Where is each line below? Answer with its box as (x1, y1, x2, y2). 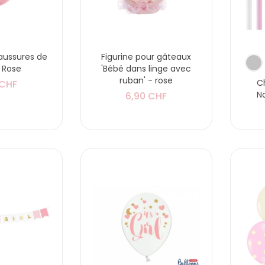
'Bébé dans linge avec (101, 63, 192, 75)
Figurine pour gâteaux (101, 51, 192, 63)
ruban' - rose (119, 75, 173, 87)
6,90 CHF (125, 89, 167, 104)
